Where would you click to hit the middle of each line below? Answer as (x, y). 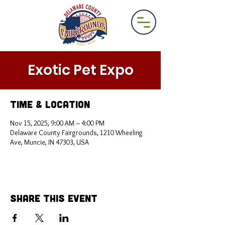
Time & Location (50, 104)
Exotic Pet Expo (80, 70)
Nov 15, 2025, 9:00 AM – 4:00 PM (57, 123)
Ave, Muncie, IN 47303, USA (49, 142)
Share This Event (54, 198)
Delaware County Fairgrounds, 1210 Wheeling (76, 133)
